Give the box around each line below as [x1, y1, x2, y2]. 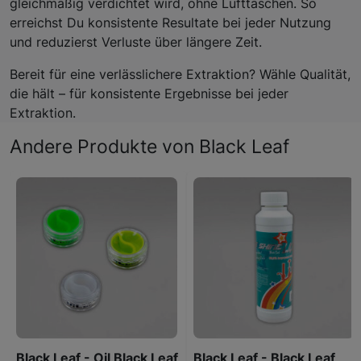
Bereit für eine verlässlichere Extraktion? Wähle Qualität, [10, 65, 351, 82]
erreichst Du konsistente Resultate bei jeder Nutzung [10, 14, 331, 31]
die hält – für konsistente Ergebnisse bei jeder [10, 85, 288, 102]
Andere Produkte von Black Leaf [10, 134, 289, 158]
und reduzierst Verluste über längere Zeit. [10, 33, 262, 50]
